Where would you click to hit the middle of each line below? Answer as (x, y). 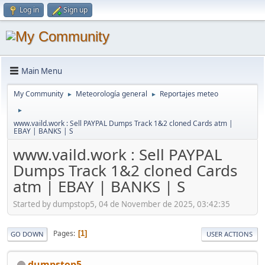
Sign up (75, 10)
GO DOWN (27, 234)
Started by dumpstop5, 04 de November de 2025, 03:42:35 (122, 204)
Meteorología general (112, 94)
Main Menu (42, 71)
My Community (38, 94)
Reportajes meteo (189, 94)
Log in (29, 10)
